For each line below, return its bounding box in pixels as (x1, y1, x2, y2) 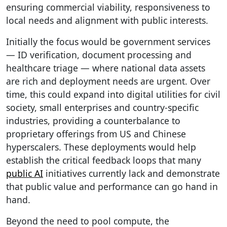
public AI (6, 167, 43, 179)
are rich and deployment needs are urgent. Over (6, 74, 210, 87)
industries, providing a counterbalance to (6, 114, 180, 127)
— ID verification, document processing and (6, 48, 192, 61)
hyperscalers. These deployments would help (6, 140, 196, 153)
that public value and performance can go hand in (6, 180, 218, 193)
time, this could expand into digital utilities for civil (6, 88, 220, 100)
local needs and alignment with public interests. (6, 14, 208, 26)
